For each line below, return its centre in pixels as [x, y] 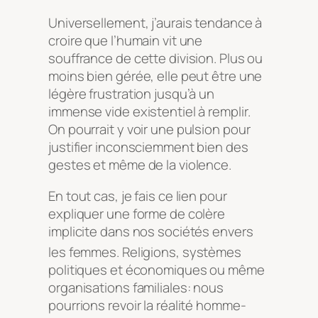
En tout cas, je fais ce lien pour [138, 196]
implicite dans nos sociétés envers [151, 231]
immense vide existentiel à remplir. [149, 112]
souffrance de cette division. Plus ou [156, 59]
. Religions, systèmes [179, 252]
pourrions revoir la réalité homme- [147, 305]
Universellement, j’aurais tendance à [155, 23]
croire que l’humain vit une [126, 41]
